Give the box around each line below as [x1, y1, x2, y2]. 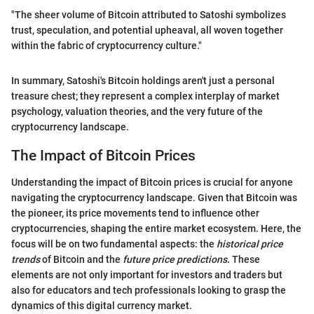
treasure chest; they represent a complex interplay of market [11, 90, 280, 102]
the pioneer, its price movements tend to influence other [11, 207, 259, 219]
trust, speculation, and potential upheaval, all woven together [11, 24, 283, 36]
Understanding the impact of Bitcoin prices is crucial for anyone [11, 177, 293, 189]
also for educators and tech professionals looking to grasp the [11, 285, 286, 296]
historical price [217, 238, 283, 250]
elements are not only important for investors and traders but [11, 269, 282, 281]
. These [227, 254, 260, 266]
